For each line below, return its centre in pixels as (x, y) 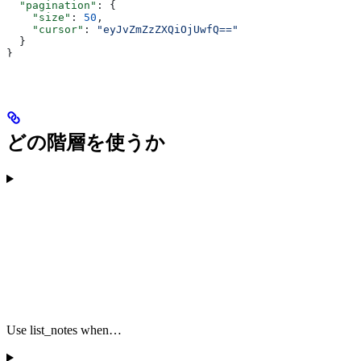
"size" (39, 18)
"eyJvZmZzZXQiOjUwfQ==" (168, 30)
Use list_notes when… (64, 330)
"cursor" (45, 30)
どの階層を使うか (86, 143)
